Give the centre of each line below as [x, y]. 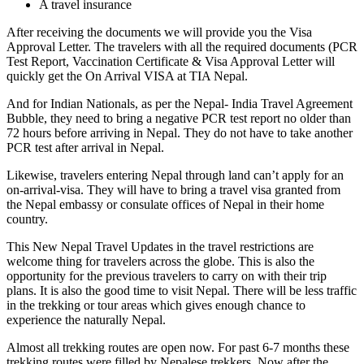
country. [27, 219]
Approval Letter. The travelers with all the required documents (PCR [182, 46]
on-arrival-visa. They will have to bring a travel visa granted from [173, 189]
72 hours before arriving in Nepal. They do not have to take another [180, 132]
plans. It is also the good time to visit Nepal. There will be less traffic [182, 290]
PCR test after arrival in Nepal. [85, 147]
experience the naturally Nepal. [88, 319]
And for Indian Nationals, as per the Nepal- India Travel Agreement [180, 103]
